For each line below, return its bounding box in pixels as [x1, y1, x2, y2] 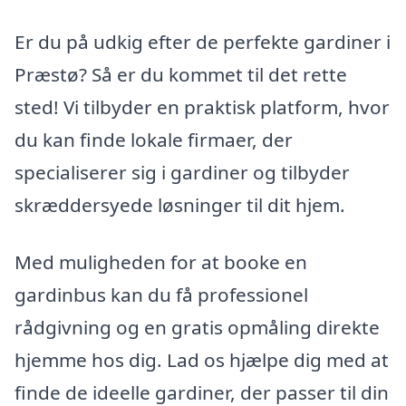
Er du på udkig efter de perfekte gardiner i [14, 28, 391, 54]
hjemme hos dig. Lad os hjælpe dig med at [14, 347, 389, 373]
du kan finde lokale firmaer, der [14, 126, 293, 152]
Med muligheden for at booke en [14, 249, 307, 275]
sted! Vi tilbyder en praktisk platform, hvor [14, 93, 390, 120]
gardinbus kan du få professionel [14, 282, 308, 308]
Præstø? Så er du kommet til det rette [14, 61, 347, 87]
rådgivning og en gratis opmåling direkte [14, 314, 380, 341]
